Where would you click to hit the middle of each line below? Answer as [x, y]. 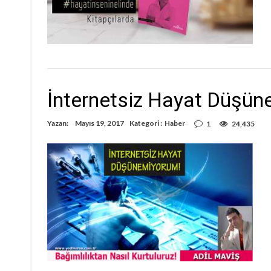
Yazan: [58, 123]
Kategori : [147, 123]
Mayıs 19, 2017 [100, 123]
